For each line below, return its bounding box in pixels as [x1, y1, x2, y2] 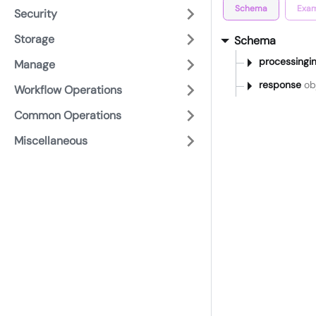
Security [14, 6, 57, 21]
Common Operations [14, 108, 121, 123]
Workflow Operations [14, 83, 122, 97]
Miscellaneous [14, 133, 87, 148]
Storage [14, 32, 54, 47]
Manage [14, 57, 55, 72]
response [259, 78, 301, 92]
